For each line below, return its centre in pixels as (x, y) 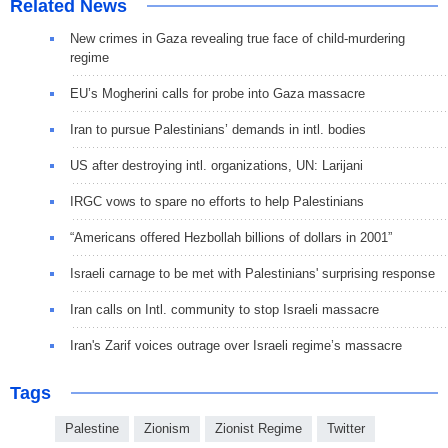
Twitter (346, 429)
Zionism (167, 429)
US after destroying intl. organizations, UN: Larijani (216, 166)
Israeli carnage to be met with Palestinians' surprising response (252, 274)
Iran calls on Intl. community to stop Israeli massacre (224, 310)
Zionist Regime (258, 429)
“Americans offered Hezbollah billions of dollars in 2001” (231, 238)
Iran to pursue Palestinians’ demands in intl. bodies (218, 130)
